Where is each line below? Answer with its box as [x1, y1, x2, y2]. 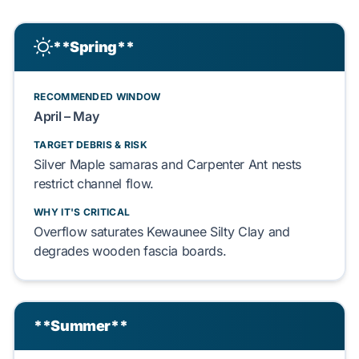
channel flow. [73, 175, 154, 192]
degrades [34, 243, 89, 259]
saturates [91, 224, 143, 240]
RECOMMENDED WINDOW [34, 91, 161, 103]
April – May [34, 108, 99, 124]
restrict [34, 175, 74, 192]
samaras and [105, 156, 188, 172]
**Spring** [52, 38, 135, 55]
